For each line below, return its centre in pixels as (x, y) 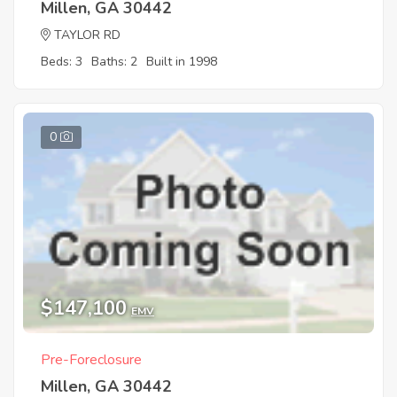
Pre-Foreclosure (91, 359)
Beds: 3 (62, 61)
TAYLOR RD (87, 35)
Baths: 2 (114, 61)
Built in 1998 (182, 61)
